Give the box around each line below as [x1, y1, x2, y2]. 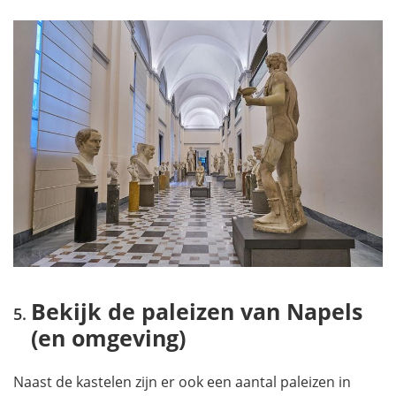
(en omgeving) [31, 322, 186, 353]
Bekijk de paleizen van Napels [31, 295, 362, 326]
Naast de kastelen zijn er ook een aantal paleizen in [13, 371, 351, 392]
